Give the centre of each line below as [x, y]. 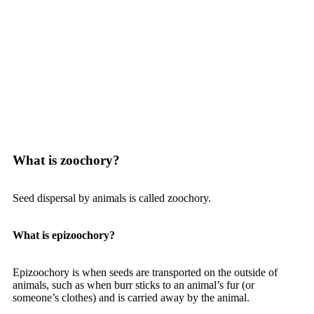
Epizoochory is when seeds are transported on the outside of [145, 272]
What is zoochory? [66, 160]
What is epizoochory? [64, 235]
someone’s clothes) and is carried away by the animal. [131, 298]
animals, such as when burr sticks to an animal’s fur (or [134, 285]
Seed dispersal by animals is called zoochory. [112, 198]
